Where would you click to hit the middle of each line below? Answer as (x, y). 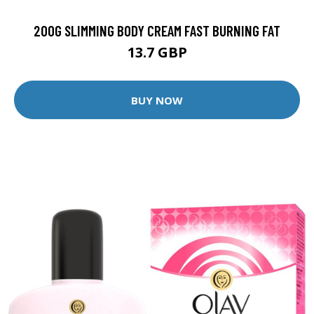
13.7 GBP (157, 53)
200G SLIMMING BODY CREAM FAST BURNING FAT (157, 31)
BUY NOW (157, 100)
